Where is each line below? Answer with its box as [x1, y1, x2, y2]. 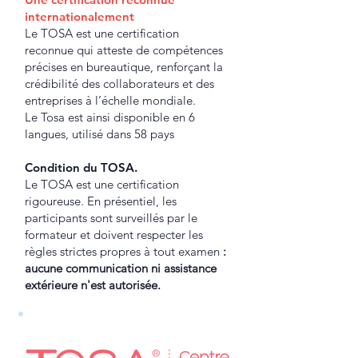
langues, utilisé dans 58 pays [25, 126, 174, 141]
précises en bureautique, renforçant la [25, 59, 223, 74]
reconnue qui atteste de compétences [25, 42, 223, 58]
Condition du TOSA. [25, 160, 137, 175]
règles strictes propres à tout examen [25, 244, 223, 259]
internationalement [25, 9, 134, 24]
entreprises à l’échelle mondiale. [25, 93, 196, 108]
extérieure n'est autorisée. [25, 277, 161, 292]
